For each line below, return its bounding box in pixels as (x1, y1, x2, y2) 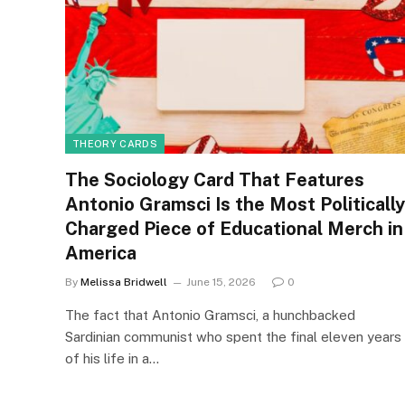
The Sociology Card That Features (65, 168, 364, 191)
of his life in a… (65, 350, 159, 366)
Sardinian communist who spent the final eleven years (65, 328, 401, 344)
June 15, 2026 (186, 275, 256, 288)
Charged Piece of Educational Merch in (65, 217, 403, 240)
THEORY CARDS (72, 137, 157, 149)
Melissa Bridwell (80, 275, 167, 288)
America (65, 241, 137, 264)
